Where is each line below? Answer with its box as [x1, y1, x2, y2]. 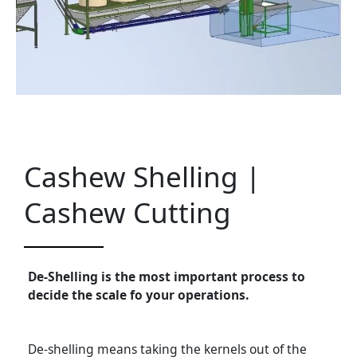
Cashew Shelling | [24, 158, 261, 196]
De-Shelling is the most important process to [28, 268, 305, 286]
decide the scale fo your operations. [28, 286, 249, 304]
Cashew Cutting [24, 194, 231, 232]
